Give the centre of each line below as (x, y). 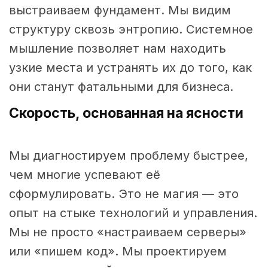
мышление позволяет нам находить (118, 49)
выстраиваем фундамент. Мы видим (120, 10)
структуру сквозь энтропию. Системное (131, 30)
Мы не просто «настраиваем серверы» (128, 232)
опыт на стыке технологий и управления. (133, 213)
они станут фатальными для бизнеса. (121, 87)
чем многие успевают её (85, 175)
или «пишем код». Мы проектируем (118, 252)
